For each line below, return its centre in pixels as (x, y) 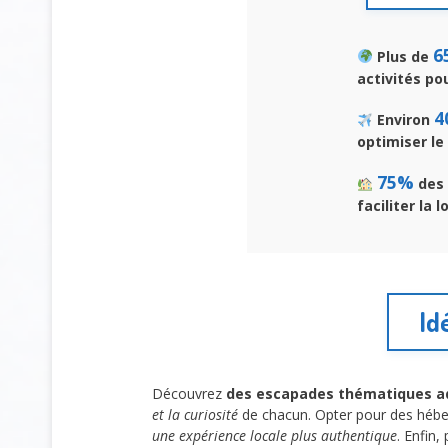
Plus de (402, 56)
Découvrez (189, 393)
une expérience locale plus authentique (274, 435)
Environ (403, 120)
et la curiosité (195, 414)
